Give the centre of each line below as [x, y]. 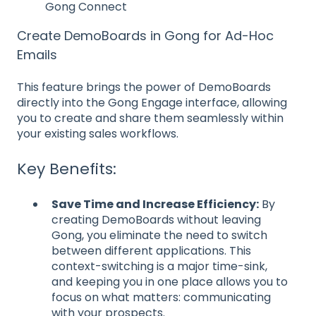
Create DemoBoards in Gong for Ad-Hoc [145, 35]
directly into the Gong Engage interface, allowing [152, 102]
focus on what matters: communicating [161, 297]
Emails [37, 54]
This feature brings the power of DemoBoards [144, 87]
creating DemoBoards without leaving [156, 219]
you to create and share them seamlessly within [150, 118]
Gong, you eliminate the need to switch [159, 235]
